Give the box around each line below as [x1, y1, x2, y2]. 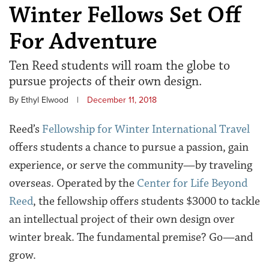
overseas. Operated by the [9, 175, 137, 190]
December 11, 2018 [87, 94, 157, 105]
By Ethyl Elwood [9, 94, 68, 105]
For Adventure [9, 26, 157, 56]
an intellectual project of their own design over [9, 211, 235, 226]
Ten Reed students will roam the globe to [9, 57, 230, 74]
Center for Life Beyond [137, 175, 247, 190]
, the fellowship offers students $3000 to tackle [33, 193, 260, 208]
